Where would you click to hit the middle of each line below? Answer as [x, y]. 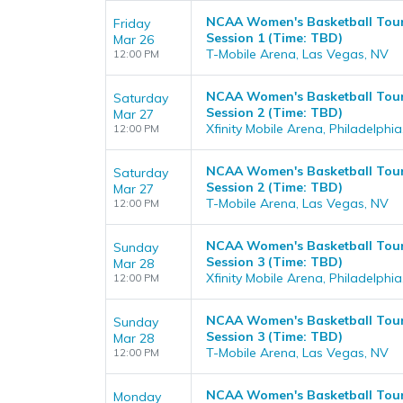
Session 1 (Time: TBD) [274, 37]
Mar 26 [134, 39]
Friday [132, 23]
